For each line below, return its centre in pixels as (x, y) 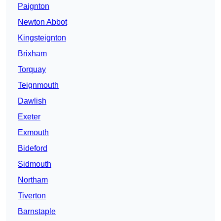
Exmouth (33, 133)
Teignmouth (38, 85)
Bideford (33, 148)
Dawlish (32, 101)
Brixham (32, 54)
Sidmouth (35, 164)
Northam (33, 180)
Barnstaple (37, 212)
